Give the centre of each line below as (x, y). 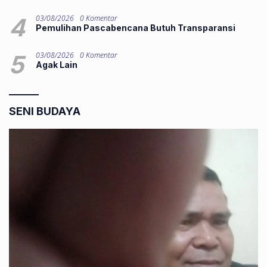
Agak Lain (57, 64)
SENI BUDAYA (45, 111)
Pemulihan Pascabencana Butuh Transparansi (136, 27)
